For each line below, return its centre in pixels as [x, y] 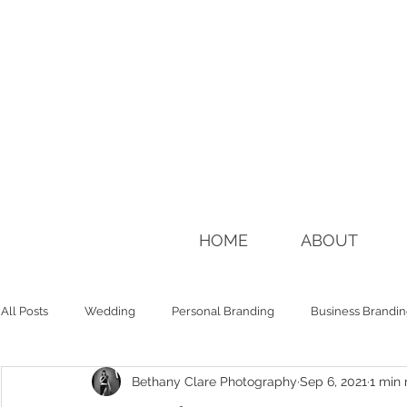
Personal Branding [223, 311]
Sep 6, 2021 [333, 381]
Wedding [110, 311]
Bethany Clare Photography [214, 381]
